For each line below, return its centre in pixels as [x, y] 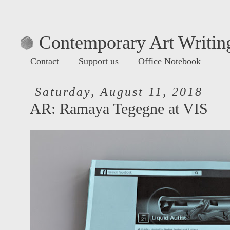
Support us [99, 61]
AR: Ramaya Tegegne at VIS [119, 109]
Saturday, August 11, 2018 [119, 92]
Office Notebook [169, 61]
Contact [45, 61]
